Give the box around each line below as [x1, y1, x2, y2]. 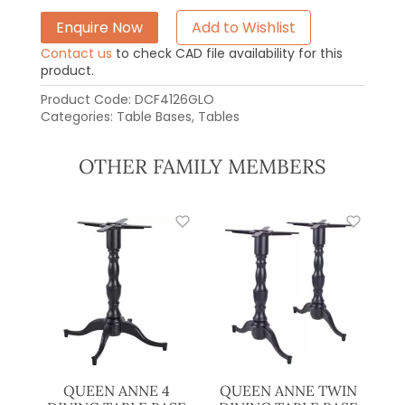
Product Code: [40, 89, 135, 108]
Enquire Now [55, 17, 143, 39]
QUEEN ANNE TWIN [219, 381, 357, 400]
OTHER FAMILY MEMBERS [79, 153, 326, 179]
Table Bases [116, 107, 192, 126]
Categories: [40, 107, 117, 126]
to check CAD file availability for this [111, 43, 343, 62]
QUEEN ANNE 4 [63, 381, 171, 400]
